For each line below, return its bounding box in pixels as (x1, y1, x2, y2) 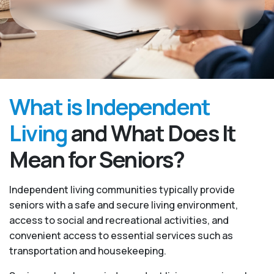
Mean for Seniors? (9, 144, 185, 174)
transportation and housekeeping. (9, 244, 166, 257)
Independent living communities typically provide (9, 183, 235, 196)
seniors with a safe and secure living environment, (9, 198, 238, 212)
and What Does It (67, 118, 236, 148)
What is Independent (9, 92, 210, 122)
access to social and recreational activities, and (9, 213, 229, 227)
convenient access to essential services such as (9, 229, 233, 242)
